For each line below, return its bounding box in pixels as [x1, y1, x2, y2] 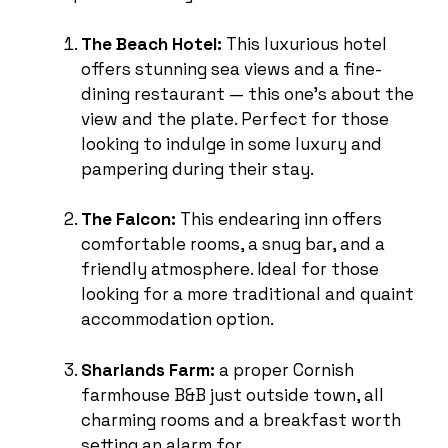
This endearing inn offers [176, 208, 382, 231]
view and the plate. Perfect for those [81, 107, 389, 130]
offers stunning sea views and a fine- [81, 57, 382, 80]
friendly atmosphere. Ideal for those [81, 258, 379, 281]
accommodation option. [81, 308, 274, 331]
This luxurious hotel [222, 32, 387, 55]
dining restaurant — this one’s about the [81, 82, 414, 105]
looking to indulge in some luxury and [81, 132, 382, 155]
